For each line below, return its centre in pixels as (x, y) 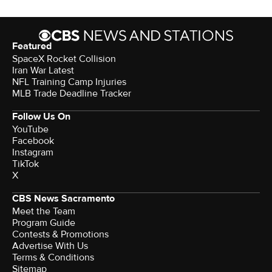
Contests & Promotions (60, 235)
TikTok (25, 164)
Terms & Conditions (53, 258)
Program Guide (44, 223)
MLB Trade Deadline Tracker (72, 94)
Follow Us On (41, 117)
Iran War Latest (43, 71)
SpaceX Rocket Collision (64, 59)
